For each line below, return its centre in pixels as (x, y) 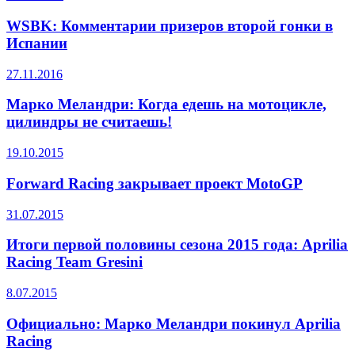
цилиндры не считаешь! (89, 122)
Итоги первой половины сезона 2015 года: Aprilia (177, 245)
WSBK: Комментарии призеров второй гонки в (170, 25)
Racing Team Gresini (74, 262)
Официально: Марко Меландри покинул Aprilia (174, 323)
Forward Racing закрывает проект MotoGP (155, 183)
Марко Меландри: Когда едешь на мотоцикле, (166, 105)
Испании (37, 43)
